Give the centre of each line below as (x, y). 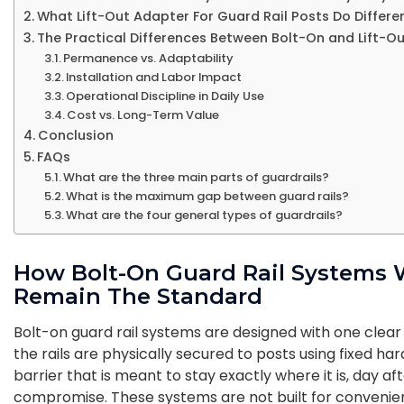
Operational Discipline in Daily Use (165, 96)
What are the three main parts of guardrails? (197, 177)
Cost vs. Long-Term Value (143, 115)
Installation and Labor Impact (154, 77)
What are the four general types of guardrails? (205, 215)
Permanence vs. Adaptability (149, 58)
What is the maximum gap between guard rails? (208, 196)
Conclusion (75, 135)
